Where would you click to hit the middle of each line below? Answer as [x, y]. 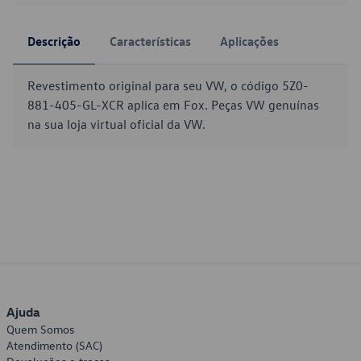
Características [150, 41]
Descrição [54, 41]
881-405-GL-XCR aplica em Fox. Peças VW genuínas [173, 105]
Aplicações [249, 41]
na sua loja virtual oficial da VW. [116, 124]
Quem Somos [40, 329]
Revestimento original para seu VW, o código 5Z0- [168, 85]
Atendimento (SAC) [54, 345]
